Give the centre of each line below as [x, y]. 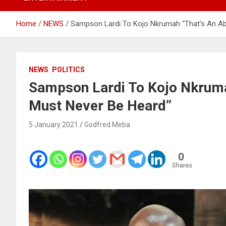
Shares [182, 165]
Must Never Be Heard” [100, 105]
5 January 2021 [53, 124]
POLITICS [68, 69]
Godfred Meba [107, 124]
